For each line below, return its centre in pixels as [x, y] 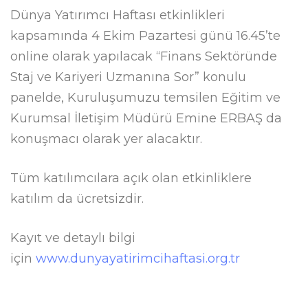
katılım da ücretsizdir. [77, 198]
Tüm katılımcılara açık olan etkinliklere [131, 178]
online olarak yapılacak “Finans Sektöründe [144, 56]
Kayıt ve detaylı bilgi [73, 238]
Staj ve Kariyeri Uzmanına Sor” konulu [128, 77]
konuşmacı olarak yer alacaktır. [106, 139]
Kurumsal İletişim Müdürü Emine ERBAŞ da [146, 118]
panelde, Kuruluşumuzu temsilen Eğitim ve [145, 97]
